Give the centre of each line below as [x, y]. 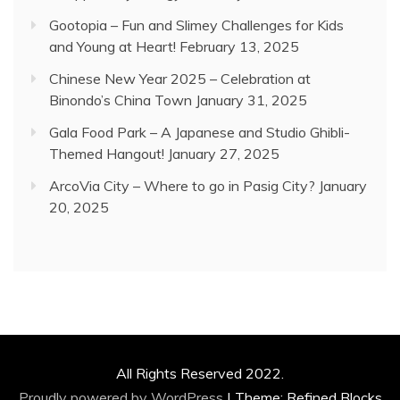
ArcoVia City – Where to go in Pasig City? [182, 186]
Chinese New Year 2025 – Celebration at [180, 79]
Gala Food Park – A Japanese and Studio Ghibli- [200, 133]
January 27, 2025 [224, 154]
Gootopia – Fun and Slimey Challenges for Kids [196, 25]
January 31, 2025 [251, 100]
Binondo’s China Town [121, 100]
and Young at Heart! [112, 47]
